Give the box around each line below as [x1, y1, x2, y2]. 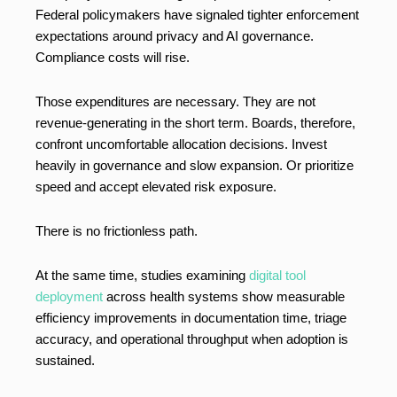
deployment [35, 289, 103, 305]
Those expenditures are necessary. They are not [35, 94, 315, 110]
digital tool [249, 268, 306, 284]
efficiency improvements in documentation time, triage [35, 310, 346, 326]
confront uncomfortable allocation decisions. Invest [35, 136, 327, 152]
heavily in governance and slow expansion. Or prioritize [35, 158, 354, 174]
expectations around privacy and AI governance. [35, 28, 314, 44]
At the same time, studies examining [35, 268, 249, 284]
